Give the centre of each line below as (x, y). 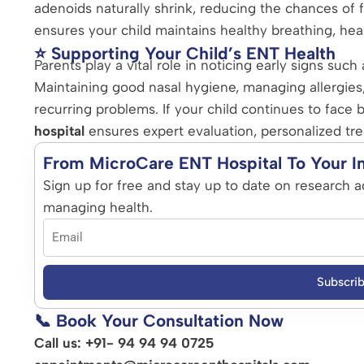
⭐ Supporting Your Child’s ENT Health (185, 53)
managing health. (98, 207)
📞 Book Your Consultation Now (159, 320)
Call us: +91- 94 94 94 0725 (124, 342)
